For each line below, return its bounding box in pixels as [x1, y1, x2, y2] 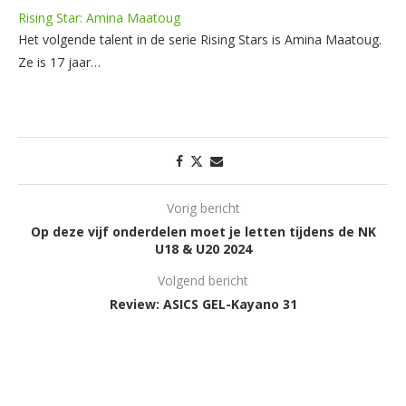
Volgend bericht [158, 271, 248, 289]
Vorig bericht [166, 198, 240, 217]
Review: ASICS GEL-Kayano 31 [109, 295, 297, 313]
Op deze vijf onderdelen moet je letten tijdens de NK [30, 222, 376, 240]
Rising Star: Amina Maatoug [18, 8, 180, 26]
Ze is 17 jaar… [18, 53, 101, 71]
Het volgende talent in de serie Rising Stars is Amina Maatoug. [18, 30, 382, 48]
